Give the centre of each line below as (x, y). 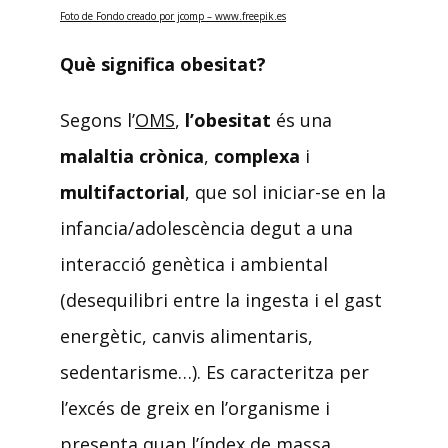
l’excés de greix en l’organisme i (195, 408)
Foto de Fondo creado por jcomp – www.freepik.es (173, 16)
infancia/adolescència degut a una (206, 228)
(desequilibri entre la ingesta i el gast (221, 300)
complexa (257, 156)
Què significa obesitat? (163, 64)
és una (301, 120)
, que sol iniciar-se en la (285, 192)
